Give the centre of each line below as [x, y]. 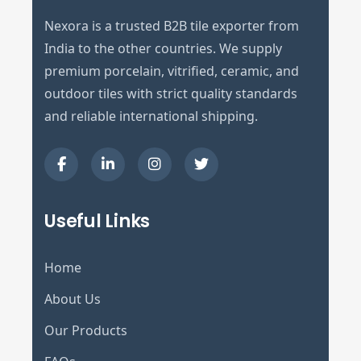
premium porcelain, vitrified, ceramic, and [172, 71]
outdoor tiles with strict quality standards [171, 93]
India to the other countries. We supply [163, 48]
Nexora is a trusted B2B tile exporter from [172, 25]
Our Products [86, 330]
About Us [73, 299]
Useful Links [97, 221]
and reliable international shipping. [151, 116]
